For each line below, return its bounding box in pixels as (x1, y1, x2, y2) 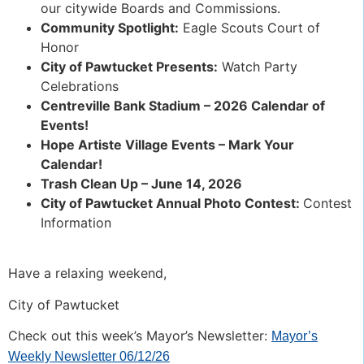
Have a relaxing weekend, (8, 265, 167, 282)
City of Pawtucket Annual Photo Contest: (41, 194, 303, 211)
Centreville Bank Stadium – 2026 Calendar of (41, 97, 325, 114)
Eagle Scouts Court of (179, 19, 320, 36)
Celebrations (41, 77, 119, 94)
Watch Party (218, 58, 297, 75)
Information (41, 214, 111, 231)
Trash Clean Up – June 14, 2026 (41, 175, 242, 192)
